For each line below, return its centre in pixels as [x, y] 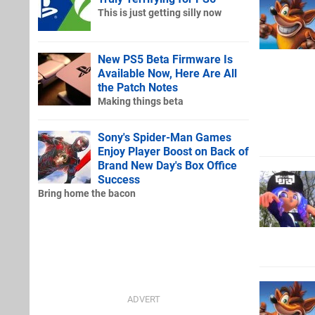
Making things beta [141, 101]
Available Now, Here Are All [167, 73]
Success [119, 179]
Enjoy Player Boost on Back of [173, 151]
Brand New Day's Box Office [167, 165]
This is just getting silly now [160, 13]
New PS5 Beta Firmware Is [165, 59]
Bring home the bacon [87, 193]
